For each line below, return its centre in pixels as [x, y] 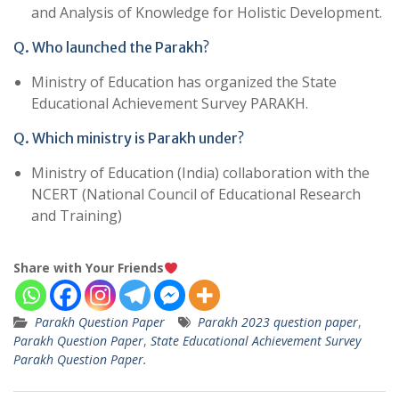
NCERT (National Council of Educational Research [196, 195]
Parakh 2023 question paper [278, 322]
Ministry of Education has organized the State [184, 82]
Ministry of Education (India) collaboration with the [200, 173]
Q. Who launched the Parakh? [111, 48]
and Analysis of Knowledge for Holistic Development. [207, 13]
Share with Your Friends [89, 268]
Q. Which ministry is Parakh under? [129, 138]
